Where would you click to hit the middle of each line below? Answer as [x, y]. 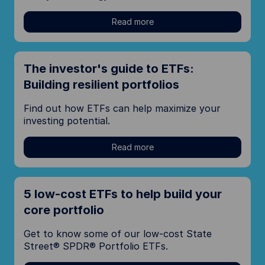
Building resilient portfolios [101, 84]
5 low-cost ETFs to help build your [123, 194]
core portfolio [64, 210]
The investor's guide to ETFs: [109, 68]
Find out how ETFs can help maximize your [122, 108]
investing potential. [67, 120]
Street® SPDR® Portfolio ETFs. [96, 246]
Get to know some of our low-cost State [118, 233]
